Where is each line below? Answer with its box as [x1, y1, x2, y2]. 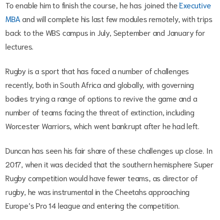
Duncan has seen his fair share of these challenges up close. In [5, 145, 213, 156]
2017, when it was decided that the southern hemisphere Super [5, 159, 214, 169]
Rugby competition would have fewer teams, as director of [5, 172, 198, 183]
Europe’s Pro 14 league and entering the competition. [5, 200, 184, 211]
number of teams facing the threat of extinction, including [5, 107, 194, 117]
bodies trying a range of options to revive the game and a [5, 93, 197, 104]
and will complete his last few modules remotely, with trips [20, 13, 213, 24]
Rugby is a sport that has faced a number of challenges [5, 65, 190, 76]
